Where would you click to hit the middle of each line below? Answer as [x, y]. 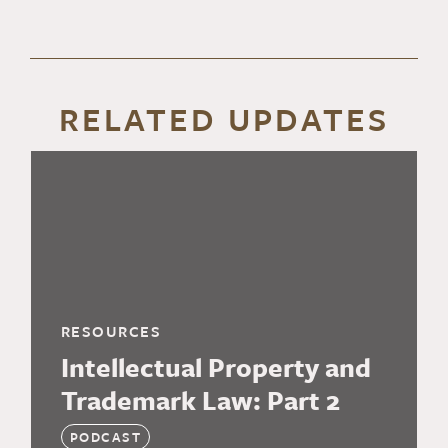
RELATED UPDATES [224, 119]
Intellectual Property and [215, 367]
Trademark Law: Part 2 [200, 400]
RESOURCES [111, 331]
